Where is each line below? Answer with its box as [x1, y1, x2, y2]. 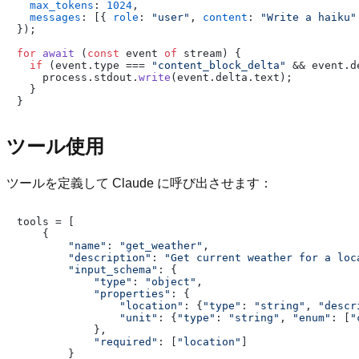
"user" [151, 11, 190, 24]
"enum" [292, 312, 331, 325]
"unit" [119, 312, 158, 325]
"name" [68, 240, 107, 252]
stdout [94, 71, 132, 84]
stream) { [177, 47, 241, 60]
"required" [94, 336, 158, 349]
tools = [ [17, 216, 75, 228]
